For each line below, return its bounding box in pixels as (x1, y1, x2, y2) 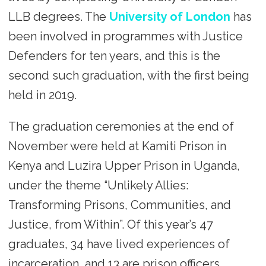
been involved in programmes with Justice (8, 29, 243, 44)
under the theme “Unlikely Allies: (8, 178, 188, 193)
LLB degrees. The (8, 9, 106, 24)
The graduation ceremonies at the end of (8, 119, 234, 134)
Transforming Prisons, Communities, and (8, 198, 231, 213)
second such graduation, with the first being (8, 68, 249, 83)
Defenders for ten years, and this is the (8, 49, 220, 64)
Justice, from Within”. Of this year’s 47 (8, 217, 213, 232)
